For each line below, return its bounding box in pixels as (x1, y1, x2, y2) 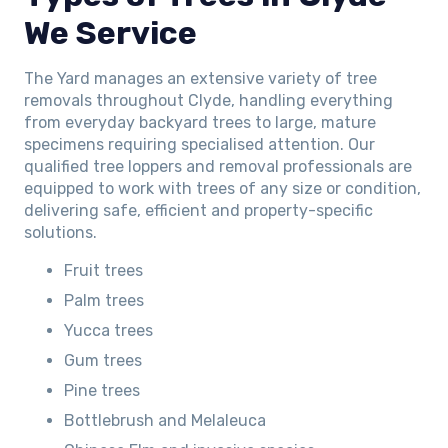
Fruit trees (64, 261, 143, 281)
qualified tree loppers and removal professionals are (24, 157, 412, 177)
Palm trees (64, 291, 144, 311)
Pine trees (64, 381, 140, 401)
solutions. (24, 223, 97, 243)
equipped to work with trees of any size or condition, (24, 179, 421, 199)
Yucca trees (64, 321, 153, 341)
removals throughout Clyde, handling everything (24, 91, 393, 111)
